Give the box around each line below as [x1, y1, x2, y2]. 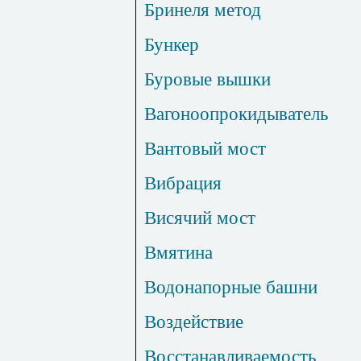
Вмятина [144, 242, 213, 263]
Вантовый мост [144, 138, 266, 160]
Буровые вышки [144, 68, 271, 90]
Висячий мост [144, 207, 255, 229]
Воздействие [144, 311, 243, 333]
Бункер [144, 34, 199, 56]
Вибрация [144, 172, 222, 194]
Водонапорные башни [144, 276, 317, 298]
